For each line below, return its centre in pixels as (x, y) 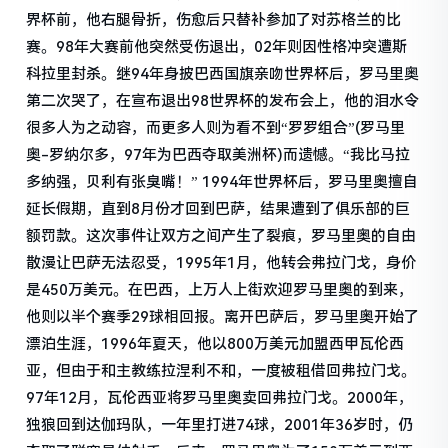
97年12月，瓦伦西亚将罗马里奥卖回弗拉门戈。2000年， (220, 397)
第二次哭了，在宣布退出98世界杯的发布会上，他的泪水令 (223, 100)
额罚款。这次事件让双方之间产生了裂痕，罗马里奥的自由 (221, 235)
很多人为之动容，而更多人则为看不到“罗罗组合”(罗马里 (216, 127)
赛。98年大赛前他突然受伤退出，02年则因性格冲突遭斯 (217, 46)
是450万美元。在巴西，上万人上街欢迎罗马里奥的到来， (220, 289)
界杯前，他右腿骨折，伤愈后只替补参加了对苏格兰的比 (214, 19)
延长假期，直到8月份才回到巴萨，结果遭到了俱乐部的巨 (218, 208)
